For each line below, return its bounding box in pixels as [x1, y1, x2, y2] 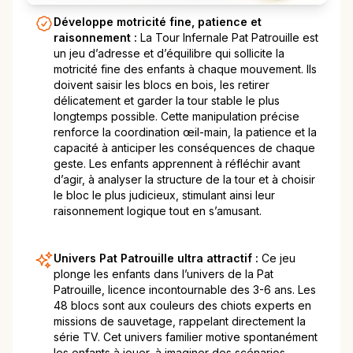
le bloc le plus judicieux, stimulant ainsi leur [54, 188, 275, 203]
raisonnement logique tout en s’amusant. [54, 204, 262, 218]
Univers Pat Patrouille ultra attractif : [54, 251, 262, 266]
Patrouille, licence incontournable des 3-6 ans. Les [54, 283, 316, 297]
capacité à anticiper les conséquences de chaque [54, 141, 315, 155]
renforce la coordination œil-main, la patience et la [54, 125, 317, 139]
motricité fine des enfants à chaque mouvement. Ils [54, 62, 317, 76]
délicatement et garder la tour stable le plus [54, 94, 280, 108]
